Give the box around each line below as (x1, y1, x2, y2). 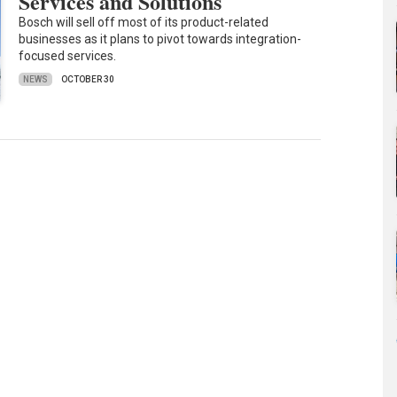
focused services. (19, 49, 117, 64)
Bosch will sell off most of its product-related (19, 15, 269, 30)
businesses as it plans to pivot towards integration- (19, 32, 302, 47)
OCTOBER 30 (61, 74, 115, 85)
